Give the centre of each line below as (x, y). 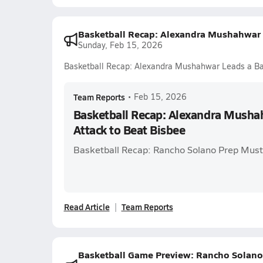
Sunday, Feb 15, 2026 (120, 45)
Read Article (87, 207)
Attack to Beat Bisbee (129, 130)
